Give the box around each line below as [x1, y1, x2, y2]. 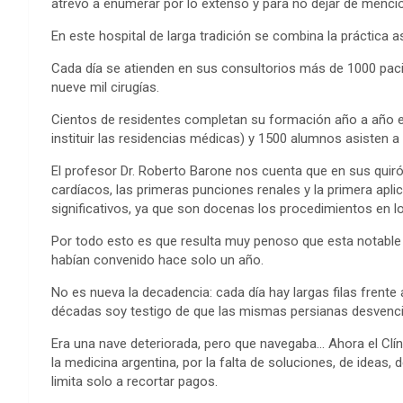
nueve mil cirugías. [51, 79, 159, 96]
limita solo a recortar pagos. [51, 373, 218, 390]
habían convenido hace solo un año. [51, 252, 264, 269]
